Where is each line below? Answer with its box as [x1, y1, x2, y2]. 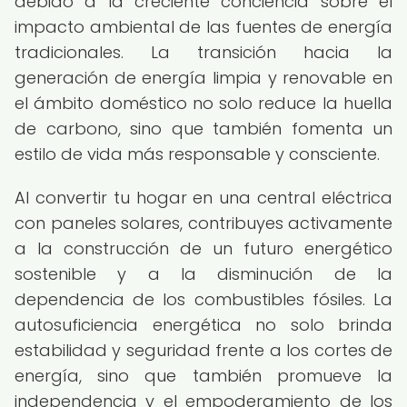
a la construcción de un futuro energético [15, 237, 392, 260]
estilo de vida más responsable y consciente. [15, 143, 380, 165]
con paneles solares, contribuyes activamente [15, 212, 392, 234]
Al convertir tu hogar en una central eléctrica [15, 186, 392, 209]
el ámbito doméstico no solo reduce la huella [15, 92, 392, 114]
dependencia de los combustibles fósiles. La [15, 288, 392, 311]
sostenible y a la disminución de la [15, 263, 392, 285]
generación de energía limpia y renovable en [15, 66, 392, 89]
